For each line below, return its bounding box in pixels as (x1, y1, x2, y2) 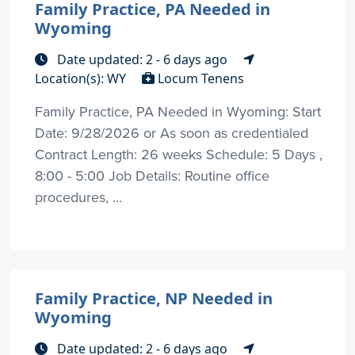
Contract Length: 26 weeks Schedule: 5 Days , (35, 143, 323, 164)
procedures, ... (35, 186, 122, 207)
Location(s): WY (35, 69, 129, 87)
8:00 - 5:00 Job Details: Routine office (35, 165, 269, 185)
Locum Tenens (155, 69, 244, 87)
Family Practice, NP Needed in (35, 286, 273, 309)
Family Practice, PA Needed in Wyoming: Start (35, 101, 321, 121)
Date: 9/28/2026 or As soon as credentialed (35, 122, 308, 143)
